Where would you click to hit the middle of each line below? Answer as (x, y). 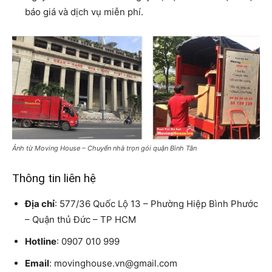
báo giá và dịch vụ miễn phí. (84, 12)
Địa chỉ (40, 203)
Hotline (41, 241)
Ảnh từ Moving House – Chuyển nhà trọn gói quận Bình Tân (104, 148)
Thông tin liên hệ (54, 178)
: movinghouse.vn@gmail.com (113, 263)
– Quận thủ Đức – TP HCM (80, 219)
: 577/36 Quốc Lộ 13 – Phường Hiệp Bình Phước (156, 203)
